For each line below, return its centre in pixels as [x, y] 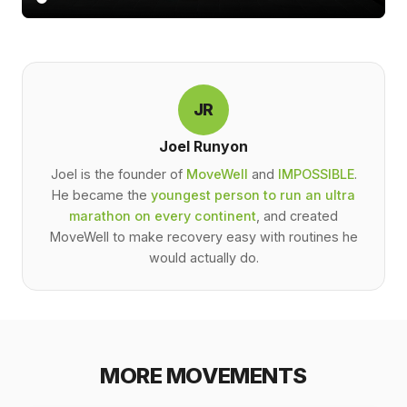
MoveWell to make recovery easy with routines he [203, 236]
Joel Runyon [203, 147]
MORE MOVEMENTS [203, 375]
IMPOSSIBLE [316, 174]
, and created [297, 215]
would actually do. [203, 257]
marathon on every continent [163, 215]
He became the [101, 194]
